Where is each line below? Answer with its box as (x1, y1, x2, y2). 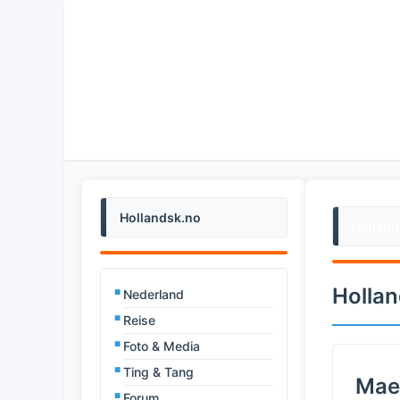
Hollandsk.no (120, 209, 201, 225)
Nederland (123, 286, 184, 302)
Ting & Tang (123, 363, 194, 379)
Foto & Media (123, 337, 200, 354)
